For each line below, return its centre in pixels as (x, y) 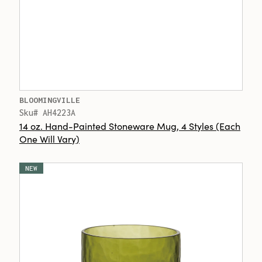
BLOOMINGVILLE (50, 100)
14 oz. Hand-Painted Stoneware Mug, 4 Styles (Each (130, 126)
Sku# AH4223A (47, 113)
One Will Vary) (49, 139)
